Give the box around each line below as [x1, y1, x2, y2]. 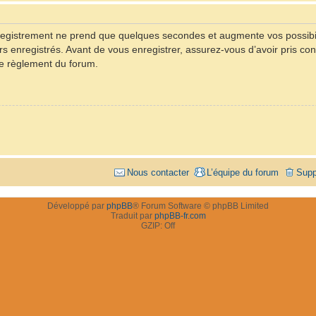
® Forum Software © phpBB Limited [133, 200, 269, 211]
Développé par [47, 200, 107, 211]
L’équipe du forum [207, 166, 279, 178]
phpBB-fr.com [154, 210, 206, 221]
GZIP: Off [141, 220, 175, 231]
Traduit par [110, 210, 154, 221]
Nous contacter [127, 166, 189, 178]
